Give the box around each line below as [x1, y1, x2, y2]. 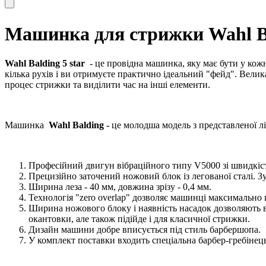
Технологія [28, 192, 75, 202]
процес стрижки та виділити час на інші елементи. [5, 79, 210, 90]
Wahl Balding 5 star [5, 58, 87, 68]
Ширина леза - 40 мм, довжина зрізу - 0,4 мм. [28, 181, 211, 192]
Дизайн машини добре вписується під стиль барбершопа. [28, 224, 261, 235]
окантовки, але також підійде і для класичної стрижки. [28, 213, 250, 224]
